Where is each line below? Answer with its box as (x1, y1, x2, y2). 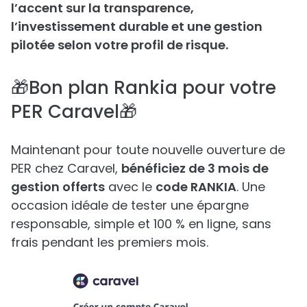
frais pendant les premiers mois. (11, 233, 208, 251)
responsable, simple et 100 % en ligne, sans (11, 214, 271, 232)
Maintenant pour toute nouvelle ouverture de (11, 140, 285, 158)
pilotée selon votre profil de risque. (11, 36, 228, 53)
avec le (105, 177, 156, 195)
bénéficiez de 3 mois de (121, 159, 269, 177)
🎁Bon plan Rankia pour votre (11, 75, 276, 100)
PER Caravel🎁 (11, 99, 137, 124)
